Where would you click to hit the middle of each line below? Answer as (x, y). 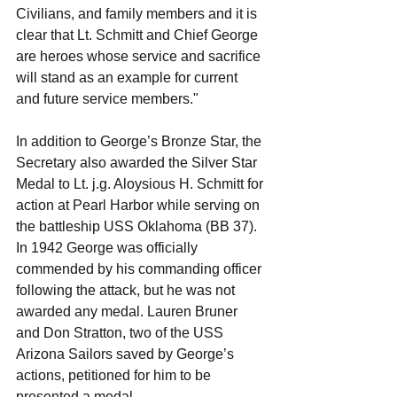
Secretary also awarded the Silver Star (138, 163)
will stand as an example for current (128, 78)
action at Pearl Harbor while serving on (140, 206)
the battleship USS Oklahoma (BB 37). (136, 227)
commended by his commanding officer (140, 269)
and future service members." (107, 99)
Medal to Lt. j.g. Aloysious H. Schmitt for (141, 184)
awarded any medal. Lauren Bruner (128, 312)
